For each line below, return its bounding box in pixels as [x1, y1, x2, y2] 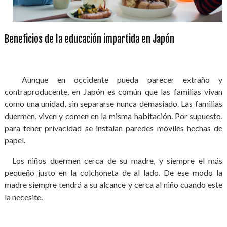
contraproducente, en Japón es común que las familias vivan [4, 87, 223, 96]
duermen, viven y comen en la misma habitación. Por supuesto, [4, 111, 223, 121]
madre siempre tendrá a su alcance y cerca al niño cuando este [4, 180, 223, 190]
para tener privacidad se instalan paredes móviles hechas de [4, 123, 223, 133]
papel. [4, 135, 27, 145]
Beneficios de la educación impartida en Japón [4, 33, 174, 45]
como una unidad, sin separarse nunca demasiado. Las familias [4, 99, 223, 108]
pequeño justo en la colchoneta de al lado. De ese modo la [4, 168, 223, 177]
